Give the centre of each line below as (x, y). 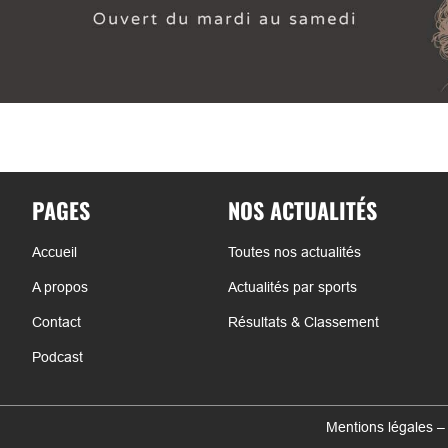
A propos (59, 286)
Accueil (54, 251)
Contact (56, 321)
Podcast (57, 356)
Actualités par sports (292, 286)
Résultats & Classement (303, 321)
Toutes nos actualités (294, 251)
